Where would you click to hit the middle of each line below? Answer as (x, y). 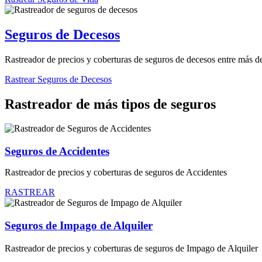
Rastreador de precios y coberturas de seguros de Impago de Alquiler (131, 248)
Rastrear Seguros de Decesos (58, 79)
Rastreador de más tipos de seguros (110, 104)
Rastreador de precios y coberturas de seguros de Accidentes (116, 173)
